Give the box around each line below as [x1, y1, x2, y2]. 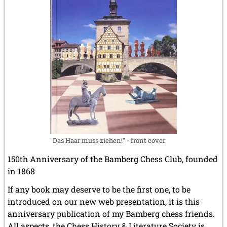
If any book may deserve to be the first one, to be [8, 183, 191, 195]
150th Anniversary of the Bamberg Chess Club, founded [8, 153, 218, 164]
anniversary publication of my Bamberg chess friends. [8, 208, 215, 219]
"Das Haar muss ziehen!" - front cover [50, 135, 165, 145]
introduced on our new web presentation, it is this [8, 196, 200, 207]
